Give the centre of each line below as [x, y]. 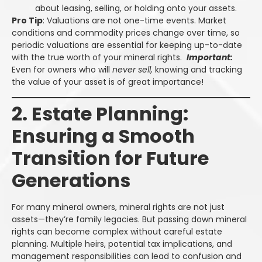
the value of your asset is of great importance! [108, 82]
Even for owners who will [62, 70]
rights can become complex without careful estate [117, 231]
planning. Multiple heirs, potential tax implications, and [122, 244]
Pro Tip [27, 21]
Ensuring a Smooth [103, 136]
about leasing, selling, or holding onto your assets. [136, 8]
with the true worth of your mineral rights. [99, 58]
